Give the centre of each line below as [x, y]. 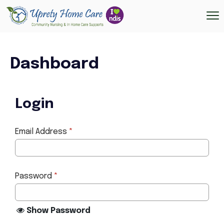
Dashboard [54, 64]
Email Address [41, 132]
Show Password [58, 211]
